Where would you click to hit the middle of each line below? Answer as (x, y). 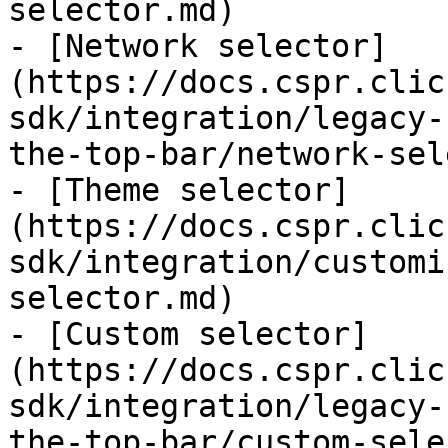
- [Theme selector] (179, 190)
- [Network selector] (198, 46)
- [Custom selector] (188, 334)
